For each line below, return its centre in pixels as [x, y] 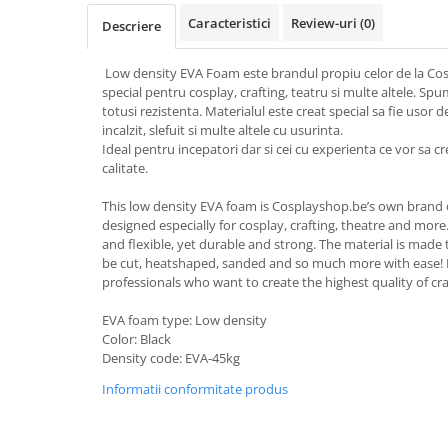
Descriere [131, 26]
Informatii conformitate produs [195, 389]
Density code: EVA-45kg [171, 358]
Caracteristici [229, 23]
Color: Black [136, 339]
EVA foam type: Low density [184, 320]
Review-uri [325, 23]
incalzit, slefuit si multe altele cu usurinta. [224, 130]
